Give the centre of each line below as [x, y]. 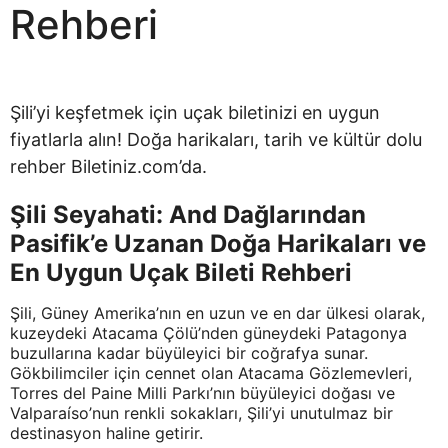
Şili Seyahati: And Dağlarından [188, 214]
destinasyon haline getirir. [106, 433]
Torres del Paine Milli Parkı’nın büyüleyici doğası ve [202, 393]
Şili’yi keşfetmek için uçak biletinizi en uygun [195, 112]
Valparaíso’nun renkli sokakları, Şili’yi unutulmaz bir [201, 413]
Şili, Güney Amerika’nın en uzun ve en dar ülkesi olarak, [217, 313]
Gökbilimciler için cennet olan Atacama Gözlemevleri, [211, 373]
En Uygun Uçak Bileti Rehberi [181, 272]
